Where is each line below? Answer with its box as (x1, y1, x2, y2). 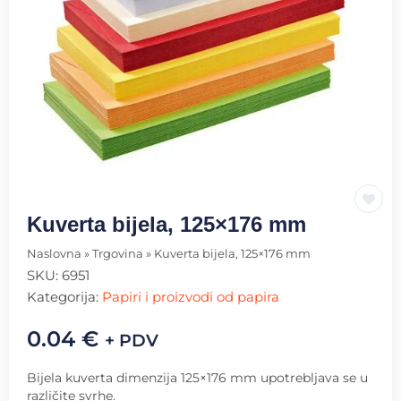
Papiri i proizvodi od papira (102, 288, 279, 306)
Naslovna (27, 247, 81, 261)
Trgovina (92, 247, 143, 261)
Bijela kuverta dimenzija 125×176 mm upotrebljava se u (27, 370, 368, 387)
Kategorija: (27, 288, 102, 306)
